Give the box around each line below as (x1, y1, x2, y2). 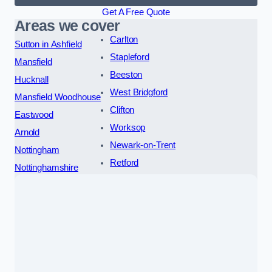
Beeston (110, 69, 143, 80)
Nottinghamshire (15, 162, 78, 172)
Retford (110, 157, 139, 168)
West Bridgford (110, 87, 168, 97)
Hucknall (15, 74, 49, 84)
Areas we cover (15, 17, 120, 34)
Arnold (15, 127, 40, 137)
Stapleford (110, 52, 149, 62)
